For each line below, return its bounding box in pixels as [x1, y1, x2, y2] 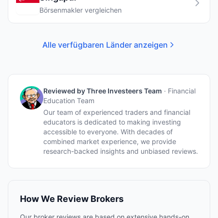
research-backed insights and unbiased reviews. [43, 147, 198, 155]
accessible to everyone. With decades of [43, 127, 173, 136]
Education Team [43, 96, 94, 105]
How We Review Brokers [20, 194, 124, 204]
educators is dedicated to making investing [43, 118, 181, 126]
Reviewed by [43, 87, 87, 95]
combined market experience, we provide [43, 137, 176, 145]
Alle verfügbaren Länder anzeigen [42, 40, 168, 50]
